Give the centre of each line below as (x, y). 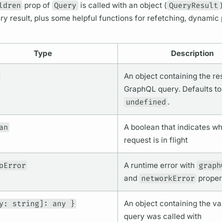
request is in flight (156, 140)
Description (192, 54)
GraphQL (140, 89)
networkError (168, 179)
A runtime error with (160, 166)
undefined (146, 102)
